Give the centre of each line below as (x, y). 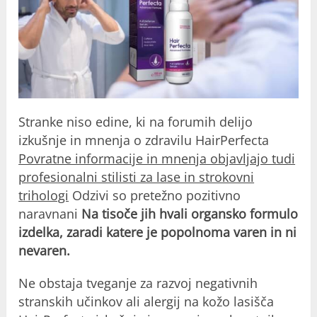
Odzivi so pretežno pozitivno (155, 196)
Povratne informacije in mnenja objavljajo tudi (157, 159)
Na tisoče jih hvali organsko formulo (190, 214)
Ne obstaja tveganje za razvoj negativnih (138, 283)
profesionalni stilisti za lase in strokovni (137, 177)
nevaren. (45, 251)
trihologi (44, 196)
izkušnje (45, 140)
